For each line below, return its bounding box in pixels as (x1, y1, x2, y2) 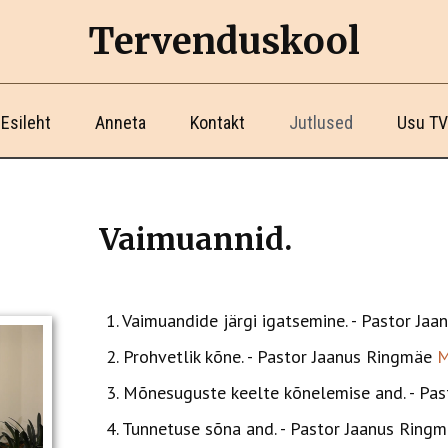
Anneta (94, 112, 146, 133)
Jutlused (288, 112, 353, 133)
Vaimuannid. (99, 220, 292, 258)
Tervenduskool (88, 19, 360, 64)
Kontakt (189, 112, 245, 133)
